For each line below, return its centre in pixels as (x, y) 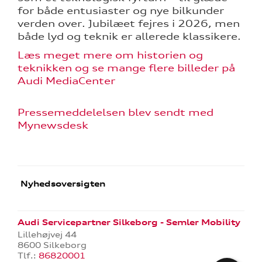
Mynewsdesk (53, 125)
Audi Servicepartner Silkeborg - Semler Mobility (129, 222)
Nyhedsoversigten (62, 183)
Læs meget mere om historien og (110, 55)
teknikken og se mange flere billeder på (126, 68)
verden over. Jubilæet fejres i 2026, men (129, 23)
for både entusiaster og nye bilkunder (121, 10)
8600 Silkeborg (52, 245)
